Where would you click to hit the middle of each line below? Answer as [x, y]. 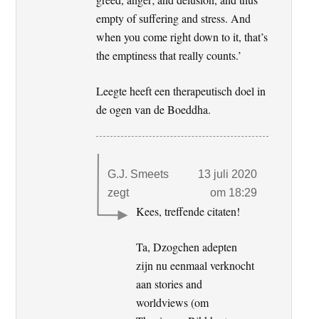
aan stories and [169, 283]
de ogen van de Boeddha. [154, 109]
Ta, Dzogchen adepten [187, 246]
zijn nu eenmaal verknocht [195, 265]
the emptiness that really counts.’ [169, 55]
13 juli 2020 [227, 174]
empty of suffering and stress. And [174, 18]
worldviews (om [173, 302]
